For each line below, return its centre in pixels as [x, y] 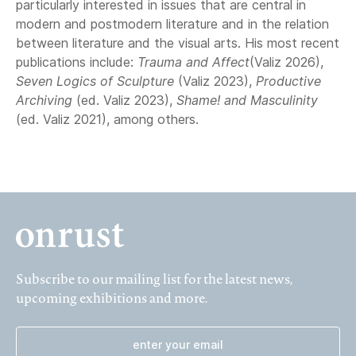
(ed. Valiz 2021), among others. [107, 119]
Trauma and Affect [193, 62]
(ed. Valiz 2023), [126, 100]
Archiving [46, 100]
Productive [288, 81]
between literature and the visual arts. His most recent [178, 43]
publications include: [77, 62]
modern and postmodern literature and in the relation [172, 24]
